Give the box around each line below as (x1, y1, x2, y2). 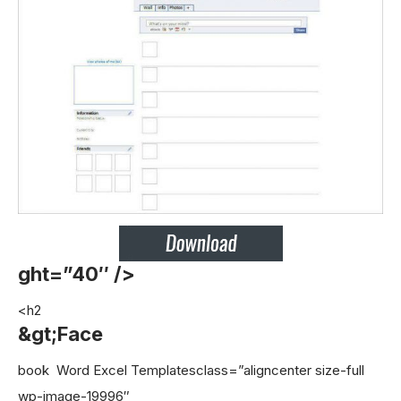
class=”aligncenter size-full (196, 362, 364, 380)
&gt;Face (18, 321, 103, 346)
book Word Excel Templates (18, 362, 196, 380)
